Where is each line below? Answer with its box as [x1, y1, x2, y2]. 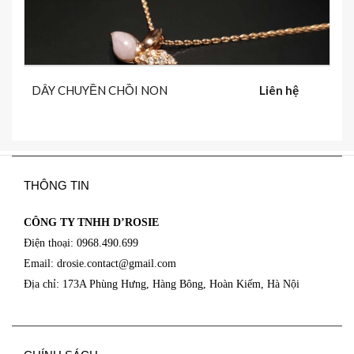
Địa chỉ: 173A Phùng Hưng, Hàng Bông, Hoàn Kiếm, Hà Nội [24, 277, 303, 290]
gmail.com [129, 257, 176, 269]
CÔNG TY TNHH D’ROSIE [24, 216, 159, 228]
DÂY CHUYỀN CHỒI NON [32, 82, 168, 97]
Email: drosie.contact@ [24, 257, 129, 269]
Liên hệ [258, 82, 299, 97]
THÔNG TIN [24, 178, 89, 192]
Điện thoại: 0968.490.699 [24, 236, 138, 249]
